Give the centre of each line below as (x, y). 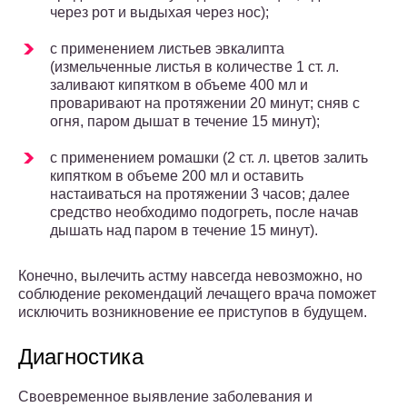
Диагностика (81, 357)
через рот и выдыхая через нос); (159, 13)
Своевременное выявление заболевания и (165, 397)
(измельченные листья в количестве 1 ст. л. (194, 67)
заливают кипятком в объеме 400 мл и (179, 85)
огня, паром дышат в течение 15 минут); (185, 122)
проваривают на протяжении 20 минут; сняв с (205, 104)
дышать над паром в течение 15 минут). (184, 231)
